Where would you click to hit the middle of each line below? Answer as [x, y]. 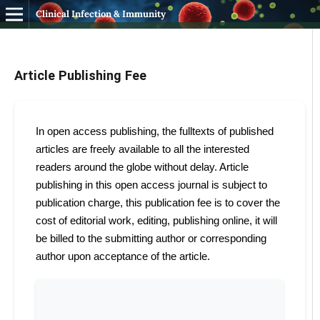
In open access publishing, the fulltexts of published [154, 131]
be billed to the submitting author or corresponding [151, 238]
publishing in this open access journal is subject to [151, 184]
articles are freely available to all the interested [142, 149]
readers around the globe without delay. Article [142, 166]
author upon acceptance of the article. [124, 256]
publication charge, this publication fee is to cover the [157, 202]
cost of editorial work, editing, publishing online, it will [156, 220]
